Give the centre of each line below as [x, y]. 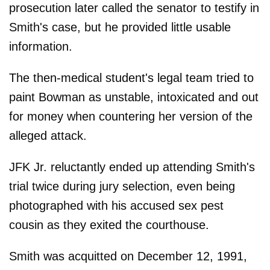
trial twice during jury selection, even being [122, 186]
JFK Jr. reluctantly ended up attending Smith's [132, 167]
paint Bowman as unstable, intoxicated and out [134, 97]
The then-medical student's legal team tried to [131, 77]
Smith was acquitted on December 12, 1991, [128, 256]
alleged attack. [48, 135]
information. [41, 46]
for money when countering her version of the [131, 116]
